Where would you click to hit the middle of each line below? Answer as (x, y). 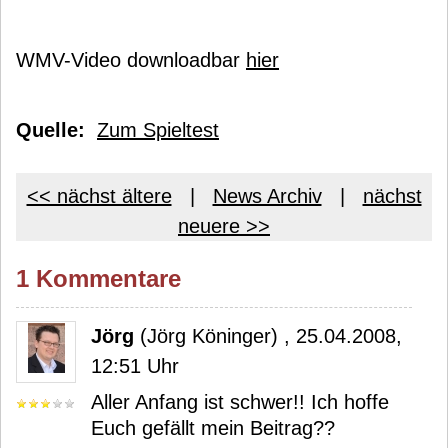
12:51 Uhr (135, 366)
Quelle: (50, 130)
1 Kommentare (98, 278)
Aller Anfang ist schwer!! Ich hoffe (240, 402)
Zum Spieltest (158, 130)
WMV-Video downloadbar (131, 60)
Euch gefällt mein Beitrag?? (213, 428)
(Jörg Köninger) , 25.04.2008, (268, 336)
